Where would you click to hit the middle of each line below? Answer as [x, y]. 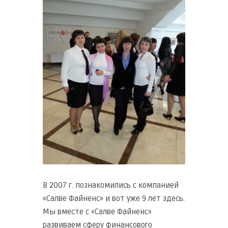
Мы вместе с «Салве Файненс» [97, 211]
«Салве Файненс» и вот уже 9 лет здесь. [114, 198]
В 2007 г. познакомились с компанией [111, 185]
